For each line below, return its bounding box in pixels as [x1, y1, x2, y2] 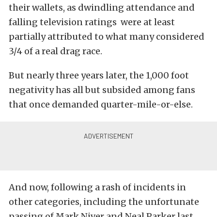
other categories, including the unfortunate [9, 196, 199, 207]
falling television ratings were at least [9, 16, 175, 28]
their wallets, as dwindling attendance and [9, 2, 195, 13]
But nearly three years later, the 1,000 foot [9, 70, 189, 81]
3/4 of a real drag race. [9, 46, 102, 57]
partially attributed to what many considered [9, 31, 204, 42]
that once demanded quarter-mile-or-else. [9, 99, 193, 110]
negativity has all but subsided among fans [9, 84, 195, 95]
